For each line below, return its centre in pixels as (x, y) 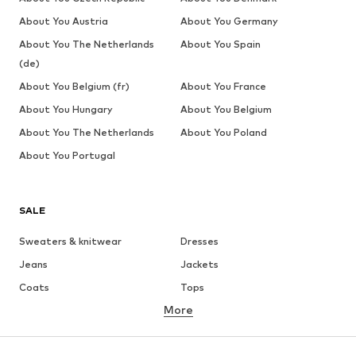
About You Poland (223, 132)
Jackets (199, 264)
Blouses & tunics (219, 333)
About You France (223, 86)
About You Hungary (66, 109)
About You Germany (229, 21)
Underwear (207, 310)
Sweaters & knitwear (70, 241)
